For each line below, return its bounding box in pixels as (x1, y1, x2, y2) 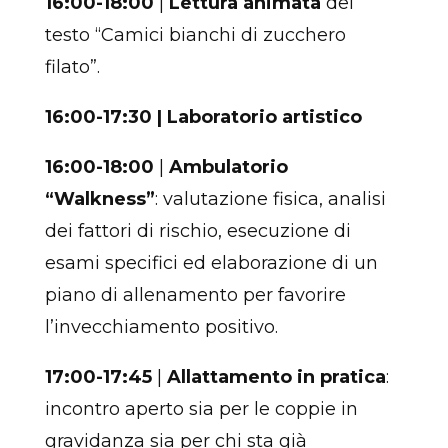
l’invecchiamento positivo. (44, 315, 283, 338)
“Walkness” (44, 187, 155, 210)
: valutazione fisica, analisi (154, 187, 386, 210)
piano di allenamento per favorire (44, 283, 346, 306)
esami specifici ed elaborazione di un (44, 251, 378, 274)
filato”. (44, 55, 100, 78)
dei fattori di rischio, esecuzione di (44, 219, 351, 242)
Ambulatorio (168, 155, 288, 178)
